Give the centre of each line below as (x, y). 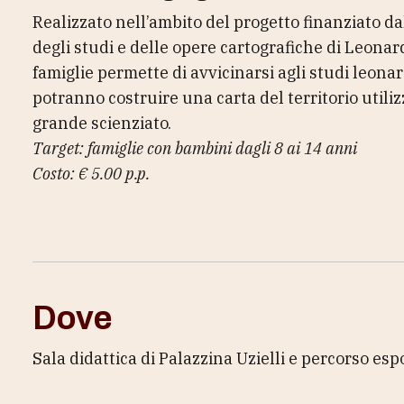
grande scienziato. (102, 123)
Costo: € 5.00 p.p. (91, 174)
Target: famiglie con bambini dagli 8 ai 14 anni (195, 148)
